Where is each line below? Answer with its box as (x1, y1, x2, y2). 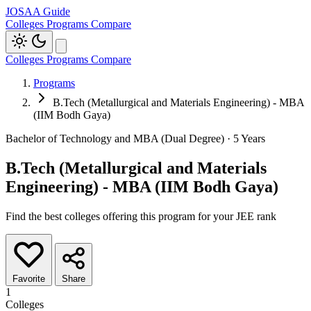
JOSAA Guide (6, 6, 70, 17)
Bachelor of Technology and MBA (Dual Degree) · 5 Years (6, 133, 265, 144)
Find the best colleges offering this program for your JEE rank (6, 210, 276, 222)
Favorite (12, 273, 45, 284)
